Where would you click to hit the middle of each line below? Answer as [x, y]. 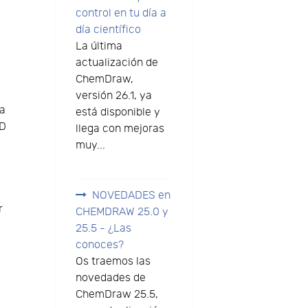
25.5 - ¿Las [103, 228]
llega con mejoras [120, 129]
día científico [108, 30]
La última [99, 46]
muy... [90, 145]
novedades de [110, 278]
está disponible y [118, 112]
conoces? [99, 245]
